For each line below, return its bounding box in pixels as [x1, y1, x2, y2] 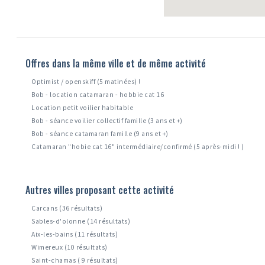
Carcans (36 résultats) [31, 204, 103, 213]
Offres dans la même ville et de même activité [25, 56, 206, 71]
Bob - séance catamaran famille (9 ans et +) [31, 130, 169, 138]
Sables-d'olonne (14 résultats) [31, 217, 131, 226]
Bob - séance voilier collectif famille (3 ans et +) [31, 117, 183, 125]
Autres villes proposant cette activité [25, 183, 174, 198]
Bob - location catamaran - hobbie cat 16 [31, 91, 164, 99]
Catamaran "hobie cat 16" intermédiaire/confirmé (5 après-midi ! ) [31, 143, 244, 151]
